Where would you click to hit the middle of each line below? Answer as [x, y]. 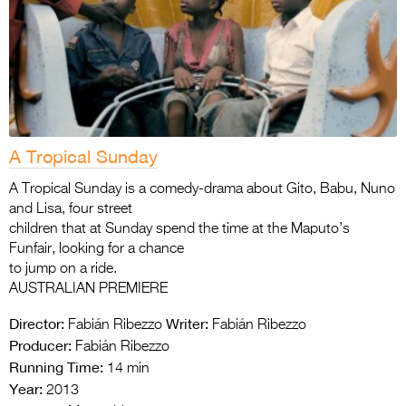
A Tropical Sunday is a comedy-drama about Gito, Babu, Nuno [202, 189]
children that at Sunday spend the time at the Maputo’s [179, 229]
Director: [37, 323]
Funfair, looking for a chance [97, 249]
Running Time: [56, 367]
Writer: [187, 323]
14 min [126, 368]
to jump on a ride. [63, 269]
